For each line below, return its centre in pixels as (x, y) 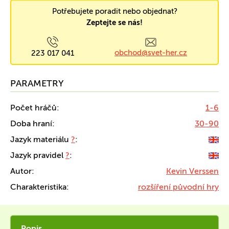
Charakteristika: (40, 187)
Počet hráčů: (35, 108)
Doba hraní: (32, 123)
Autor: (22, 171)
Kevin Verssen (192, 171)
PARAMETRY (37, 83)
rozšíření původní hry (178, 187)
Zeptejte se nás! (114, 22)
